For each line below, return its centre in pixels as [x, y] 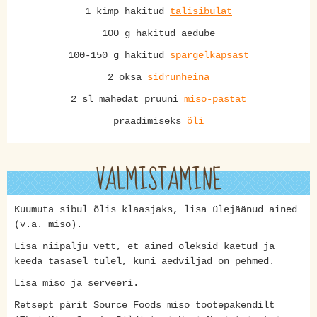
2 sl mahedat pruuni [127, 99]
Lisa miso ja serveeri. [76, 283]
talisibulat [201, 11]
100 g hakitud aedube [158, 33]
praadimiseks [150, 121]
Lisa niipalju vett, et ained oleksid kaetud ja [144, 246]
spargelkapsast [209, 55]
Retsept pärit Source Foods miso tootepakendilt [144, 305]
